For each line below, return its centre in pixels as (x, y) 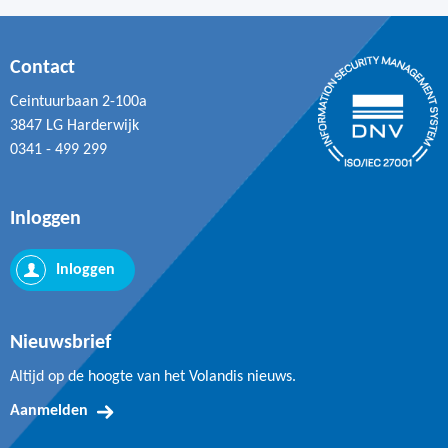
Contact (42, 68)
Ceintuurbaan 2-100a (78, 102)
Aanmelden (49, 411)
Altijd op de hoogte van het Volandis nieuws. (153, 377)
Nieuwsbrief (60, 343)
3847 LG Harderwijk (74, 126)
